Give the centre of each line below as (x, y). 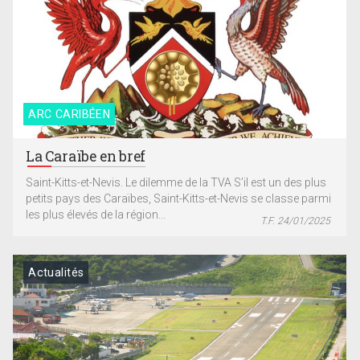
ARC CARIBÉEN (70, 115)
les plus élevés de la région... (96, 215)
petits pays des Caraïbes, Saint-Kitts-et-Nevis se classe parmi (179, 199)
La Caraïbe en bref (86, 157)
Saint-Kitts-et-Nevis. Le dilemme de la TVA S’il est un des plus (176, 183)
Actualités (56, 272)
